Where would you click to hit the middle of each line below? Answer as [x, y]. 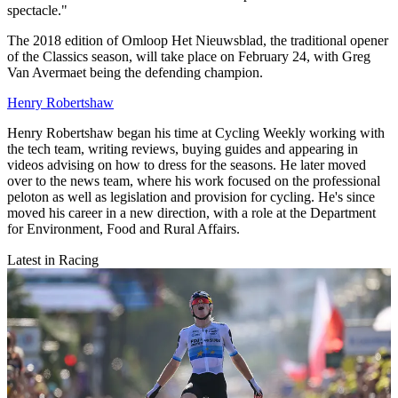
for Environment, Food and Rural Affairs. [123, 228]
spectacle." [37, 10]
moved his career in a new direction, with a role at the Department [191, 212]
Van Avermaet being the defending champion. [135, 72]
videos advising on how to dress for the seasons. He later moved [187, 164]
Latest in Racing [53, 259]
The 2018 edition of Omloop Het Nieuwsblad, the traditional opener [198, 40]
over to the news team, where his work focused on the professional [194, 180]
